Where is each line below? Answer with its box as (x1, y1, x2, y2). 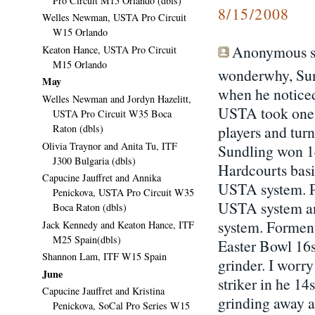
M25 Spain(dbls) (53, 232, 121, 246)
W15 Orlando (53, 25, 108, 39)
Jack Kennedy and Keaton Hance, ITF (42, 217, 194, 231)
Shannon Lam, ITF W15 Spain (42, 250, 167, 264)
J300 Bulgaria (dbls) (53, 153, 136, 167)
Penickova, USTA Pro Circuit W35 (53, 186, 194, 200)
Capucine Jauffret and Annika (42, 171, 161, 185)
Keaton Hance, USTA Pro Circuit (42, 42, 176, 56)
